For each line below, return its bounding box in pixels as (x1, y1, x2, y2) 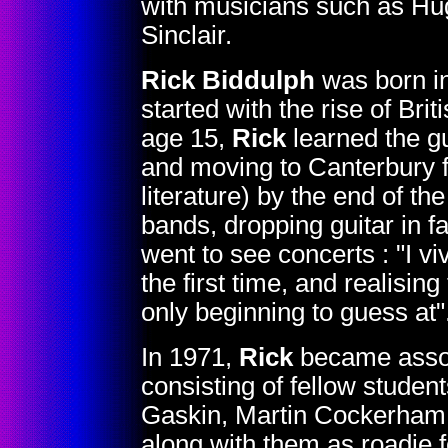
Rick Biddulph (141, 66, 315, 94)
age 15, (141, 124, 232, 152)
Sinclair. (141, 21, 232, 49)
